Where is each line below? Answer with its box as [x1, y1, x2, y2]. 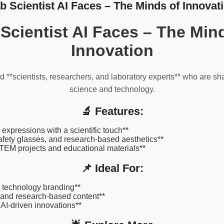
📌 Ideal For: [80, 161, 143, 174]
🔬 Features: [80, 104, 143, 117]
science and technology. [69, 85, 155, 94]
